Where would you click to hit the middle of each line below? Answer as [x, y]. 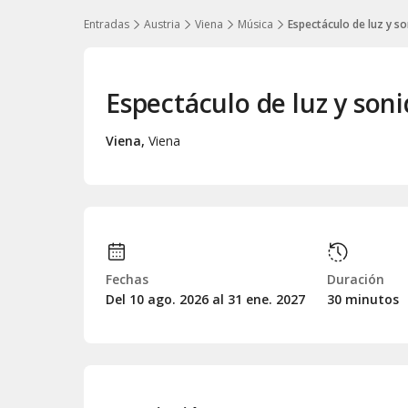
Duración [355, 279]
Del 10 [127, 299]
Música [255, 24]
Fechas [127, 279]
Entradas [107, 24]
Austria [162, 24]
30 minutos [362, 299]
